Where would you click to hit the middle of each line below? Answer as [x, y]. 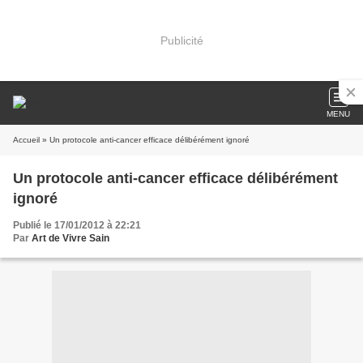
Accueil [26, 140]
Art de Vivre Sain [70, 238]
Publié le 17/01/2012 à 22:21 [77, 225]
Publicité [181, 40]
